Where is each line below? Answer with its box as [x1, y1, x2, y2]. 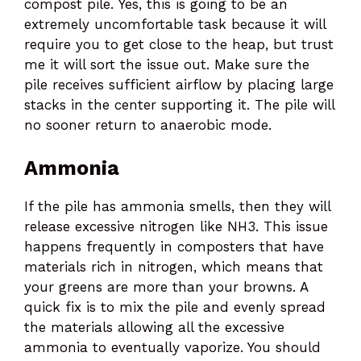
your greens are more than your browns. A [24, 278, 308, 295]
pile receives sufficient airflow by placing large [24, 77, 334, 93]
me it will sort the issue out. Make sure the [24, 56, 309, 73]
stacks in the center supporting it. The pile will [24, 97, 334, 114]
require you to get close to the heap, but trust [24, 36, 334, 53]
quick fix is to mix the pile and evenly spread [24, 298, 326, 315]
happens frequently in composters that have [24, 238, 324, 255]
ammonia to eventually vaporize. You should [24, 338, 321, 355]
